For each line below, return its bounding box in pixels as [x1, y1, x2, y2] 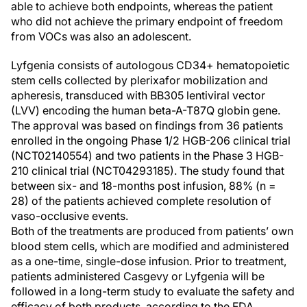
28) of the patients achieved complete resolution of [11, 194, 271, 208]
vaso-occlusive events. [11, 209, 128, 223]
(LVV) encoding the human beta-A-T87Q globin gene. [11, 103, 280, 117]
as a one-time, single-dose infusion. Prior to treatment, [11, 254, 286, 268]
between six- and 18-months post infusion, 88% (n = [11, 179, 276, 193]
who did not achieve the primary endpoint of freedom [11, 14, 283, 28]
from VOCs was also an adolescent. [11, 29, 191, 43]
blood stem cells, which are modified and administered [11, 239, 289, 253]
